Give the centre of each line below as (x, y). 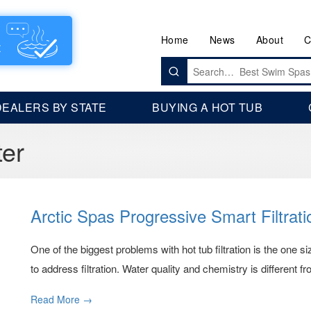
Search (176, 63)
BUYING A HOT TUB (208, 107)
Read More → (61, 299)
